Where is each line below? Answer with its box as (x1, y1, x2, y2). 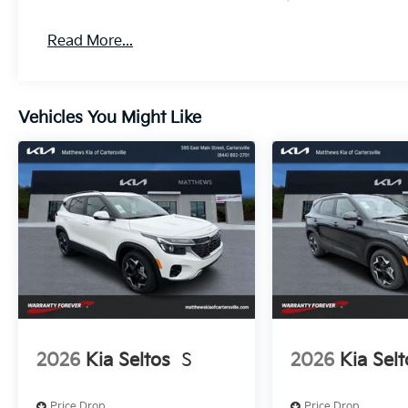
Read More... (47, 33, 134, 51)
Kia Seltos (86, 349, 170, 372)
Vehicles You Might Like (18, 108, 201, 128)
